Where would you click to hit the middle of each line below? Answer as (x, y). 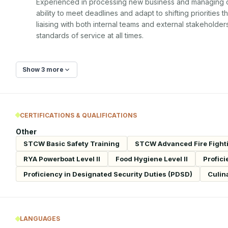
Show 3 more (43, 69)
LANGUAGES (40, 219)
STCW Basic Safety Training (72, 143)
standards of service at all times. (90, 35)
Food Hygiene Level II (152, 159)
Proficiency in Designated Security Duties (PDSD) (108, 174)
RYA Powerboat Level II (62, 159)
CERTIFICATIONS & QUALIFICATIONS (78, 115)
